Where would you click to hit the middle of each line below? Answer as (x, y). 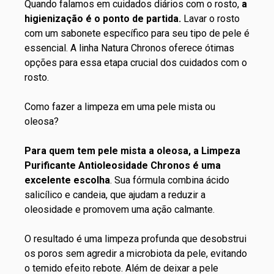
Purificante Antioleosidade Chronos (107, 165)
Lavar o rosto (210, 19)
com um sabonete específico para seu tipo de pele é (137, 33)
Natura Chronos (134, 48)
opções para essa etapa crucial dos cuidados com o (136, 63)
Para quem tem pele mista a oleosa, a (113, 151)
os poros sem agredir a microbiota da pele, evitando (136, 254)
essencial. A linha (63, 48)
